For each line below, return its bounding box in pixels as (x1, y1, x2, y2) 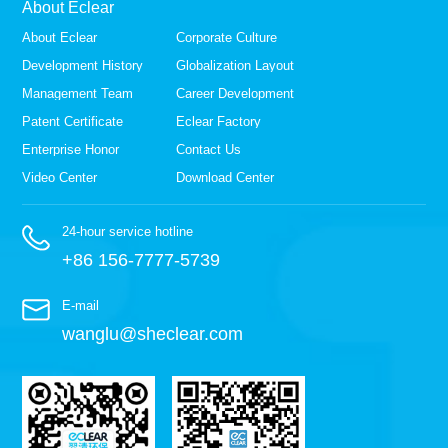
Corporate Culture (176, 29, 278, 45)
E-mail (62, 297, 100, 313)
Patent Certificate (22, 113, 124, 129)
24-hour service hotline (62, 223, 194, 239)
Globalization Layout (176, 57, 295, 73)
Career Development (176, 85, 295, 101)
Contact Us (176, 141, 242, 157)
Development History (22, 57, 144, 73)
